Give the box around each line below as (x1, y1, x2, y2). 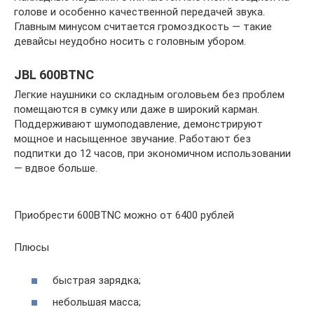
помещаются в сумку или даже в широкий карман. (14, 103, 259, 116)
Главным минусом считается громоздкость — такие (14, 20, 272, 34)
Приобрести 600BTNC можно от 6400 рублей (14, 209, 234, 222)
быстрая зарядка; (53, 273, 141, 287)
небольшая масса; (53, 296, 141, 309)
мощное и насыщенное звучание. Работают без (14, 132, 251, 146)
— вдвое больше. (14, 162, 97, 175)
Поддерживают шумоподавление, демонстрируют (14, 118, 263, 131)
